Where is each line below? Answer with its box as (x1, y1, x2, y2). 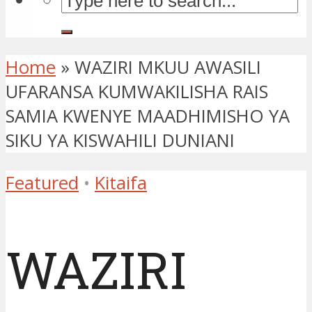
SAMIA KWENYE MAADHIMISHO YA (6, 104, 290, 129)
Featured (6, 170, 79, 195)
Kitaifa (95, 170, 147, 195)
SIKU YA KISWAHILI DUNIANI (6, 128, 235, 153)
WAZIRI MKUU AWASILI (75, 55, 261, 80)
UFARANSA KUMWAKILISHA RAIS (6, 79, 268, 104)
